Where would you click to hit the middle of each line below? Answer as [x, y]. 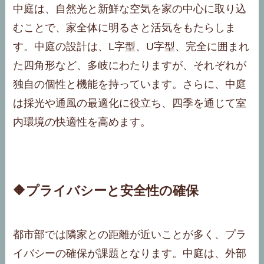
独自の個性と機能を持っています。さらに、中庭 [130, 84]
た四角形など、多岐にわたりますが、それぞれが [130, 65]
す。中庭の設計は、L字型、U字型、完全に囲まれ [131, 46]
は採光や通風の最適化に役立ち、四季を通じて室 [130, 103]
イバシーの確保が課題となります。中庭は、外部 [130, 253]
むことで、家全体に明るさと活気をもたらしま [125, 27]
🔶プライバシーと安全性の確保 [106, 191]
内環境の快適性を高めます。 [82, 122]
